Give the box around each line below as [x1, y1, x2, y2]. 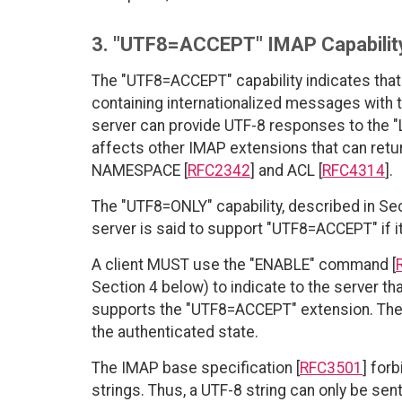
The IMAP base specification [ [92, 358, 300, 377]
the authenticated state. [92, 322, 258, 341]
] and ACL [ [250, 161, 322, 179]
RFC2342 [188, 161, 250, 179]
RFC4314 [322, 161, 385, 179]
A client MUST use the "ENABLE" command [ [92, 255, 396, 274]
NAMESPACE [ [92, 161, 188, 179]
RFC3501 [300, 358, 363, 377]
